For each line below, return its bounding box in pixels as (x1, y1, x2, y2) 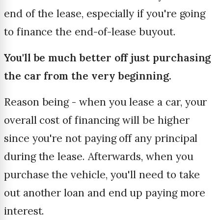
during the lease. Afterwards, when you (4, 150, 193, 164)
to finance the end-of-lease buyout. (4, 25, 176, 39)
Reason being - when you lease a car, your (4, 95, 207, 109)
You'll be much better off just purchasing (4, 51, 211, 65)
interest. (4, 204, 45, 218)
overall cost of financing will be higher (4, 113, 190, 127)
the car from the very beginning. (4, 69, 171, 83)
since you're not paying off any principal (4, 132, 198, 145)
